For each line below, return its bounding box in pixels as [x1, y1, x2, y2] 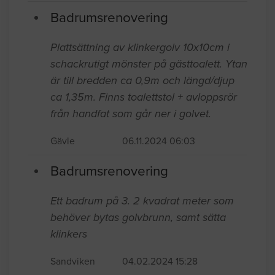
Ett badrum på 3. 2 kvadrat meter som [50, 193, 234, 207]
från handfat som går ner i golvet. [50, 106, 211, 120]
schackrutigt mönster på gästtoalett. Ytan [50, 56, 247, 71]
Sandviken [50, 255, 95, 267]
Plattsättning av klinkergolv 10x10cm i [50, 40, 230, 54]
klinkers [50, 227, 87, 241]
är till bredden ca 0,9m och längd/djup [50, 73, 234, 87]
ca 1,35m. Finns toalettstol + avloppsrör [50, 90, 237, 104]
